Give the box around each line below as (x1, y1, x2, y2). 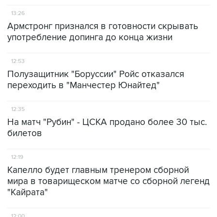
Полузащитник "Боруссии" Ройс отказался (7, 69, 184, 80)
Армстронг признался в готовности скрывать (7, 21, 198, 32)
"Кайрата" (7, 187, 48, 198)
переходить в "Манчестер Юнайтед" (7, 80, 160, 91)
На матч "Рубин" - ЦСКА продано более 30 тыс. (7, 117, 207, 128)
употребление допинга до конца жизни (7, 32, 172, 43)
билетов (7, 128, 42, 139)
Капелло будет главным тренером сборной (7, 165, 189, 176)
